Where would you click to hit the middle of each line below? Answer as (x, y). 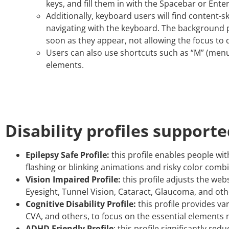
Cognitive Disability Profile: (81, 204)
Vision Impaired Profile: (73, 179)
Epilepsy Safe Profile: (67, 155)
